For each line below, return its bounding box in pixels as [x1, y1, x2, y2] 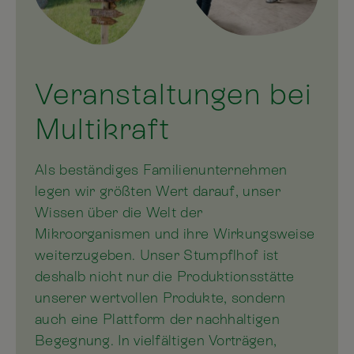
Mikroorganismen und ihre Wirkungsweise [35, 224, 315, 242]
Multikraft [35, 111, 170, 145]
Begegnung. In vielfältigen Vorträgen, [35, 331, 277, 348]
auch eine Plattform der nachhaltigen [35, 310, 280, 327]
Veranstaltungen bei [35, 77, 312, 111]
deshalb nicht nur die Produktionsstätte [35, 267, 295, 284]
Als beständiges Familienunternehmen [35, 160, 288, 178]
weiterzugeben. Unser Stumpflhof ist [35, 246, 279, 263]
